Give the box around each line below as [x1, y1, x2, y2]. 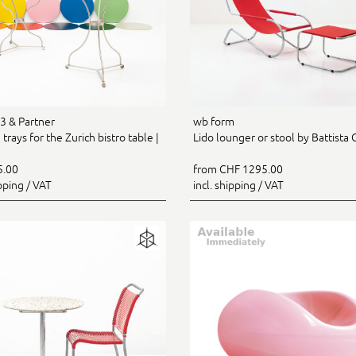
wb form [193, 114, 234, 128]
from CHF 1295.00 [193, 162, 283, 176]
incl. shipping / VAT [193, 178, 284, 192]
